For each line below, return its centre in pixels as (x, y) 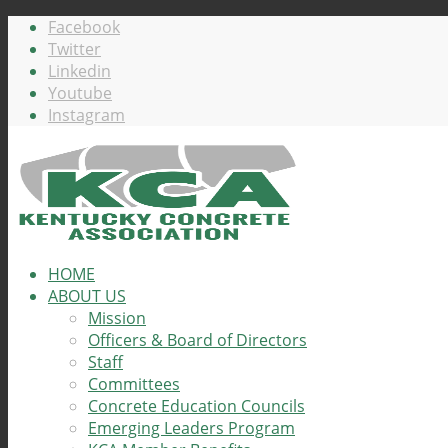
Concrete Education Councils (196, 406)
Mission (117, 318)
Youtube (80, 93)
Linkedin (79, 71)
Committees (134, 384)
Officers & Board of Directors (197, 340)
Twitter (74, 49)
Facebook (84, 27)
